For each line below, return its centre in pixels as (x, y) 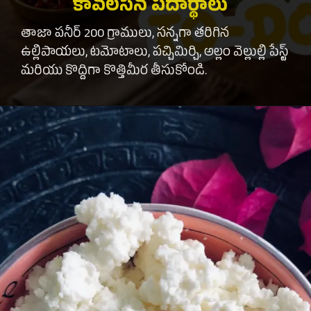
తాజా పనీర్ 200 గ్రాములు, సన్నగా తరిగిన (125, 35)
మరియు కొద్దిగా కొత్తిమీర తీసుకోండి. (114, 73)
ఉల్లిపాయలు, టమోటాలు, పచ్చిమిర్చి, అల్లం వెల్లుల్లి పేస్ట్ (155, 54)
